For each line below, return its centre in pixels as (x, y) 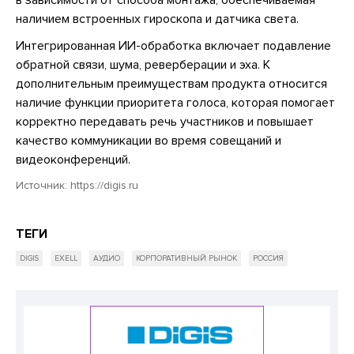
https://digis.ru (104, 185)
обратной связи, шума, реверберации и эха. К (143, 64)
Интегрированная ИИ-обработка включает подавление (173, 45)
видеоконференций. (73, 159)
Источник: (43, 185)
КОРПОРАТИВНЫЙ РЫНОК (186, 258)
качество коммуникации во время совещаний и (149, 140)
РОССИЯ (268, 258)
